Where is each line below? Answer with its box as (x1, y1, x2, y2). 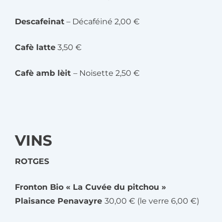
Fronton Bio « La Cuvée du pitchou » (15, 182, 166, 192)
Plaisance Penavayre (15, 196, 105, 206)
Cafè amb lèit (15, 68, 73, 78)
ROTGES (15, 157, 49, 166)
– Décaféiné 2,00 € (64, 16, 140, 26)
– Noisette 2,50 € (73, 68, 140, 78)
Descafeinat (15, 16, 64, 26)
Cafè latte (15, 42, 55, 52)
